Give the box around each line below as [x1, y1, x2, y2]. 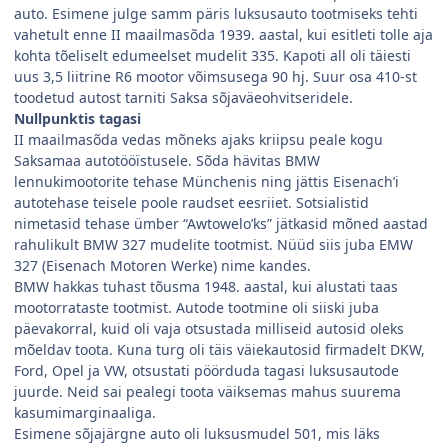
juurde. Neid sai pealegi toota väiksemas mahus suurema [14, 382, 401, 402]
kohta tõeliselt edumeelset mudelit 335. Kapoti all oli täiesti [14, 46, 411, 66]
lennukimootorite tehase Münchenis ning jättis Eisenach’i [14, 172, 399, 192]
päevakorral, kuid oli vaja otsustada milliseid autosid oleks [14, 319, 404, 339]
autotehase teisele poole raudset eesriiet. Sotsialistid [14, 193, 369, 213]
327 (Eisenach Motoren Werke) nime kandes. [14, 256, 311, 276]
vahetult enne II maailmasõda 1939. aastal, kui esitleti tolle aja [14, 25, 433, 45]
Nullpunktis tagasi [14, 109, 141, 129]
